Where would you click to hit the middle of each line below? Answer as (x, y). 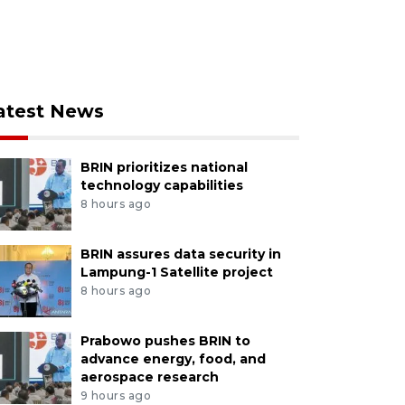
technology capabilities (161, 185)
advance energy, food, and (173, 359)
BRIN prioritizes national (164, 167)
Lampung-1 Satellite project (176, 272)
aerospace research (149, 377)
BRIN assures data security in (180, 254)
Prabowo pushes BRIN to (165, 341)
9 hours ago (116, 395)
